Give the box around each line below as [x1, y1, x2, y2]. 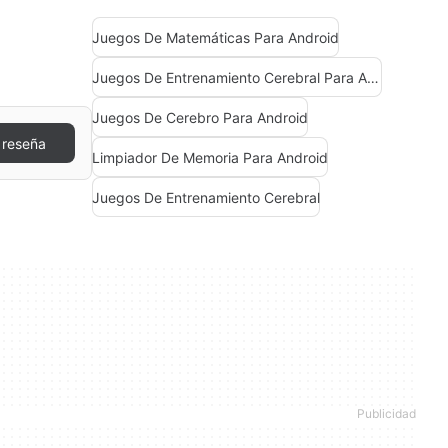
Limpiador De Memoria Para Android [92, 148, 328, 166]
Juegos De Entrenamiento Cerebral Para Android [367, 68, 379, 86]
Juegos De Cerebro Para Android [92, 108, 308, 126]
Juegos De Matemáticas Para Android [92, 28, 339, 46]
